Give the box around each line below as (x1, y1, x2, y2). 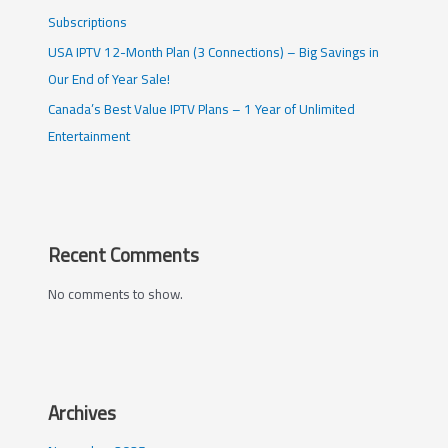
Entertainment (48, 123, 131, 150)
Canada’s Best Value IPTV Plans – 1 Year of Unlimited (48, 96, 356, 123)
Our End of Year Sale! (48, 65, 171, 92)
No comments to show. (48, 280, 184, 307)
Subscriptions (48, 8, 128, 35)
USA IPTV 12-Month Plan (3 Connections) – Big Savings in (48, 38, 380, 65)
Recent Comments (48, 237, 200, 274)
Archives (48, 394, 117, 431)
